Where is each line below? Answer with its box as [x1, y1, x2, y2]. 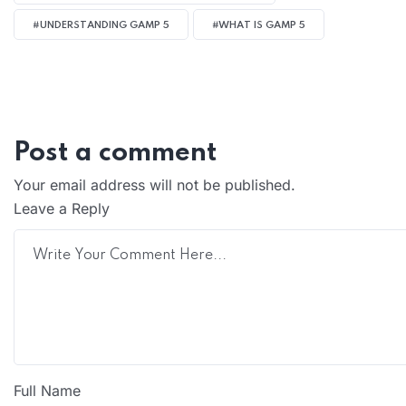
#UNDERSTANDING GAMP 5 [33, 19, 169, 31]
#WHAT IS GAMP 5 [212, 19, 305, 31]
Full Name [14, 381, 81, 400]
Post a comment [14, 140, 217, 167]
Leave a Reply [14, 198, 110, 217]
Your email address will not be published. [14, 175, 295, 194]
